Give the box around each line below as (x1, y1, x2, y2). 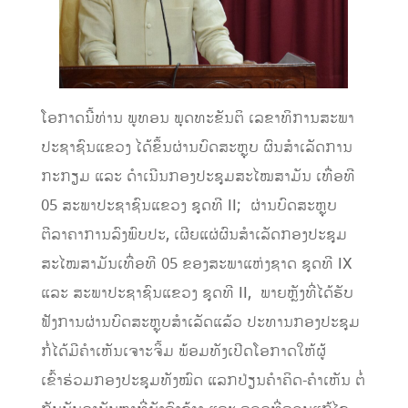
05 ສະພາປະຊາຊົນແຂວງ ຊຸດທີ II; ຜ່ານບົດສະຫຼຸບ (40, 195, 337, 218)
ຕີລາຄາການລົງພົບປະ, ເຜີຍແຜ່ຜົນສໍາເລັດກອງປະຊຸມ (40, 224, 347, 247)
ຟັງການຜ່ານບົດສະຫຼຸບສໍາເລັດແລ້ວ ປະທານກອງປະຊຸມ (40, 311, 360, 334)
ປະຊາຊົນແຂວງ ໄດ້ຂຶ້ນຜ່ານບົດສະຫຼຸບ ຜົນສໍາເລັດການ (40, 137, 352, 159)
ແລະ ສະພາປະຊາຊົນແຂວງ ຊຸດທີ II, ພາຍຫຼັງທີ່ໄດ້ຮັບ (40, 282, 353, 305)
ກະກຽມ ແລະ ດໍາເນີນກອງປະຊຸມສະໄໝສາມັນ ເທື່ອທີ (40, 166, 360, 189)
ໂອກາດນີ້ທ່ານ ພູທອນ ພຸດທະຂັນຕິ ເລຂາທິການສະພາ (40, 107, 354, 130)
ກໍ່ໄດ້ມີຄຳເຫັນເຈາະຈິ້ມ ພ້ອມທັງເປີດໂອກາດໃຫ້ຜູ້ (40, 341, 326, 363)
